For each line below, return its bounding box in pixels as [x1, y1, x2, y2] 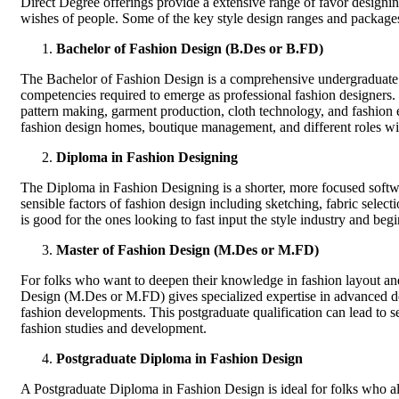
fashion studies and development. [20, 320, 207, 336]
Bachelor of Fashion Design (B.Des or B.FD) [56, 40, 323, 56]
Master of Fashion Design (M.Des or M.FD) [56, 241, 319, 257]
